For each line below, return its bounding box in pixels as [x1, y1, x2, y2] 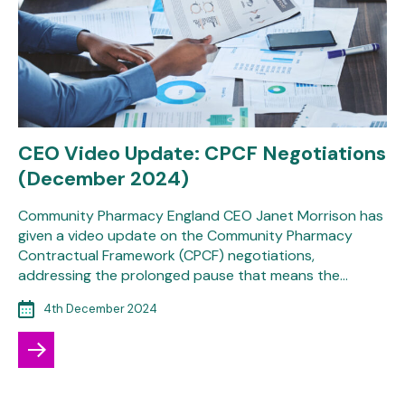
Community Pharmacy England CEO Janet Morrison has [18, 205, 383, 225]
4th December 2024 [43, 300, 157, 316]
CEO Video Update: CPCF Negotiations [18, 139, 386, 166]
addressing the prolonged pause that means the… [18, 265, 348, 285]
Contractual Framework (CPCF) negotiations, [18, 245, 315, 265]
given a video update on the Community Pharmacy [18, 225, 353, 245]
